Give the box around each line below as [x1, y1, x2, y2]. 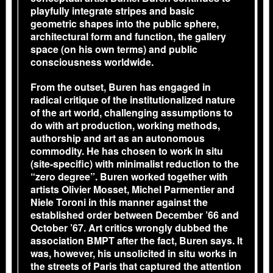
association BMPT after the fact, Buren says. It [30, 233, 243, 247]
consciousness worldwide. [30, 55, 154, 69]
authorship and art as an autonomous [30, 131, 205, 145]
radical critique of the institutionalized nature [30, 93, 235, 107]
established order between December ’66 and [30, 208, 239, 222]
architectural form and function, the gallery [30, 29, 226, 43]
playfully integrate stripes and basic [30, 4, 194, 18]
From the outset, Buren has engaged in [30, 80, 211, 94]
